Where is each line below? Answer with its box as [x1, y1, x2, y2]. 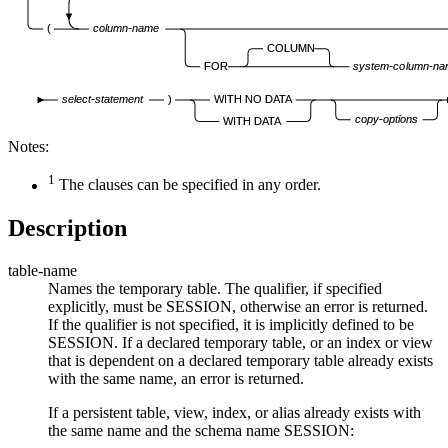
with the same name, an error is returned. [48, 369, 304, 387]
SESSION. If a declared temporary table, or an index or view [48, 333, 433, 351]
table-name [8, 261, 77, 279]
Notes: [8, 138, 49, 156]
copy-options [354, 113, 418, 126]
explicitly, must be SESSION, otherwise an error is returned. [48, 297, 428, 315]
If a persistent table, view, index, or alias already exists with [48, 403, 421, 421]
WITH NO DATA [213, 93, 293, 106]
